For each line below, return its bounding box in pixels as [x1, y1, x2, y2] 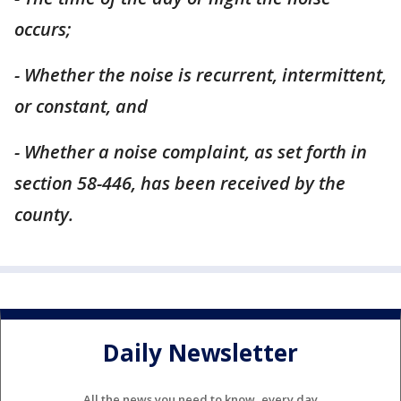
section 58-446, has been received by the [14, 171, 346, 195]
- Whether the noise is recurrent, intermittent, [14, 63, 387, 87]
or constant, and [14, 94, 148, 118]
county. [14, 202, 73, 226]
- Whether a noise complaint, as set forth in [14, 140, 367, 164]
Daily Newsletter [103, 337, 298, 370]
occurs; [14, 17, 71, 41]
